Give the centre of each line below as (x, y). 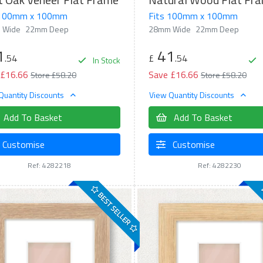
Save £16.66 (173, 75)
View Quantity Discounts (192, 95)
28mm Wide (169, 29)
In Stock (105, 60)
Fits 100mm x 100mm (193, 16)
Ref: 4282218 (49, 165)
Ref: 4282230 (219, 165)
